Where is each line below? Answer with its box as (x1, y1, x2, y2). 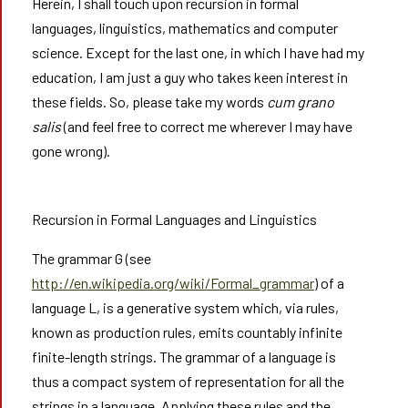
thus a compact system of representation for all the (31, 372, 344, 390)
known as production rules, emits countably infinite (31, 323, 342, 341)
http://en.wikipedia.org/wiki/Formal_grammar (31, 274, 314, 291)
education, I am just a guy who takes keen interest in (31, 68, 348, 86)
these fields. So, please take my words (31, 93, 267, 110)
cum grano (266, 93, 334, 110)
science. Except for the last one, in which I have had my (31, 44, 364, 61)
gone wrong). (31, 142, 110, 159)
